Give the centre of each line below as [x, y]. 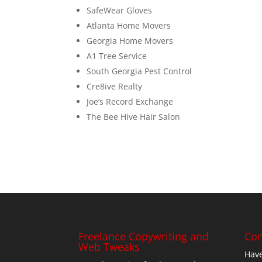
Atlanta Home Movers [129, 25]
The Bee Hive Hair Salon [134, 116]
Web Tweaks [109, 247]
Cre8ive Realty [115, 86]
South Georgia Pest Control [139, 71]
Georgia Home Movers [130, 40]
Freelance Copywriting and [144, 236]
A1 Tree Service [117, 56]
